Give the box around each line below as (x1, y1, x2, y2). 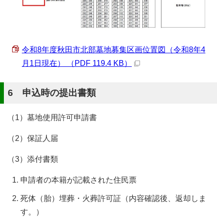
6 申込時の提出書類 (8, 87, 96, 98)
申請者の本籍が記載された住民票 (20, 175, 137, 184)
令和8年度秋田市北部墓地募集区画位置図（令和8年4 (22, 45, 205, 54)
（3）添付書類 (7, 155, 58, 163)
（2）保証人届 (7, 134, 58, 142)
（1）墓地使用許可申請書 (7, 113, 97, 122)
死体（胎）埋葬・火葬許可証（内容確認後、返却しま (20, 194, 206, 202)
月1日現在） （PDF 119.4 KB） (22, 59, 132, 67)
